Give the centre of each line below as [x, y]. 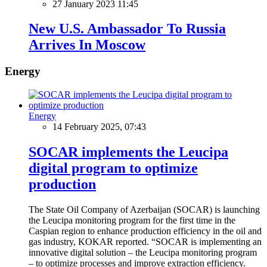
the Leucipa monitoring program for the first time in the [132, 220]
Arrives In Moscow [87, 45]
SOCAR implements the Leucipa [128, 152]
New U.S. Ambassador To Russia [127, 29]
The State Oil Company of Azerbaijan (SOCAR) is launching [144, 209]
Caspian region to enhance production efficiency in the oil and [145, 231]
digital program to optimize [113, 168]
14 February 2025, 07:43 [99, 127]
